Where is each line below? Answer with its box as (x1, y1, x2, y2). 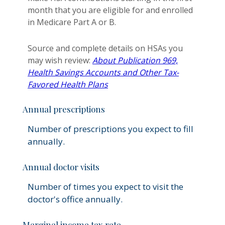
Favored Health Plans (28, 78, 108, 90)
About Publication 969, (92, 54, 178, 66)
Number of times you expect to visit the (28, 180, 183, 192)
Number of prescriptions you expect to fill (28, 123, 193, 135)
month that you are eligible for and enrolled (28, 5, 193, 16)
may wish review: (28, 54, 92, 66)
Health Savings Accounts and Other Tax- (28, 66, 179, 78)
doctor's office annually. (28, 193, 123, 205)
